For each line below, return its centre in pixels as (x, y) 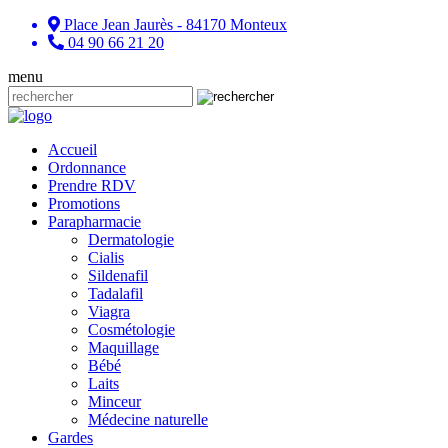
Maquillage (123, 347)
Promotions (84, 203)
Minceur (114, 401)
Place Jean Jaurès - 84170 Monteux (175, 24)
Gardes (70, 437)
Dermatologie (131, 239)
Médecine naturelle (148, 419)
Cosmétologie (131, 329)
